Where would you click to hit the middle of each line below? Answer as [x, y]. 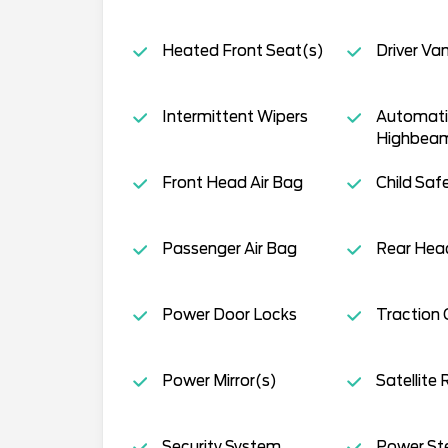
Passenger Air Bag [229, 249]
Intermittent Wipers [234, 117]
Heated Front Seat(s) [242, 51]
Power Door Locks [229, 315]
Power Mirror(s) [219, 381]
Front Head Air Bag [232, 183]
